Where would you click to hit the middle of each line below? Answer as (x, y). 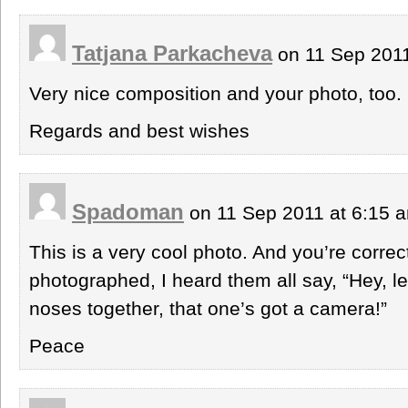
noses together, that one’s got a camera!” (208, 308)
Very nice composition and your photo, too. (215, 93)
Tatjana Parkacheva (172, 53)
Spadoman (128, 211)
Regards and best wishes (139, 130)
